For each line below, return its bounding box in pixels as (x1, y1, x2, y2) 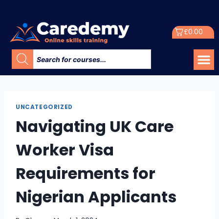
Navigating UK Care (16, 115, 174, 137)
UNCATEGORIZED (16, 103, 73, 111)
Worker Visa (16, 138, 114, 161)
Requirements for (16, 162, 155, 184)
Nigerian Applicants (16, 185, 176, 208)
